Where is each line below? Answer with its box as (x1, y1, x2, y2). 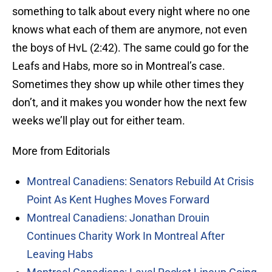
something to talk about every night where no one (12, 5, 250, 18)
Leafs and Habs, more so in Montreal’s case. (12, 59, 225, 73)
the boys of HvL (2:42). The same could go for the (12, 41, 249, 55)
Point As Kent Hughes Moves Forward (27, 193, 209, 206)
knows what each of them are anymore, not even (12, 23, 247, 36)
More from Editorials (12, 144, 110, 158)
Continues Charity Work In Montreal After (27, 229, 225, 243)
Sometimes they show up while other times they (12, 78, 244, 91)
